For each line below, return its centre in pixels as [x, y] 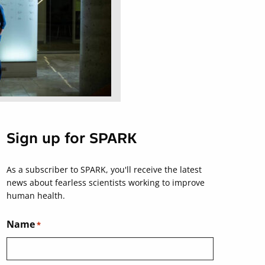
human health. [36, 196]
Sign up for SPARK [72, 138]
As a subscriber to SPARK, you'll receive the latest [104, 170]
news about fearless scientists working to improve [106, 183]
